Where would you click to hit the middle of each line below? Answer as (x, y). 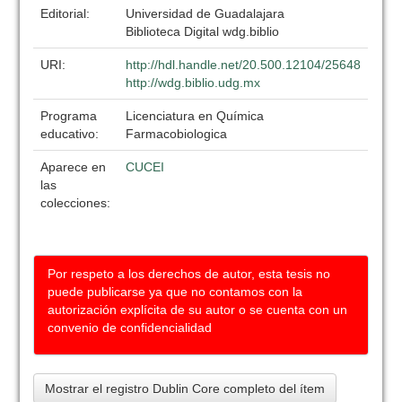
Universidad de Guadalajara (205, 13)
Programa (69, 116)
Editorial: (67, 13)
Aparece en (74, 167)
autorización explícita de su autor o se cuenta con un (198, 310)
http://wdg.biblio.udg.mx (193, 83)
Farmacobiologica (177, 134)
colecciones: (76, 203)
